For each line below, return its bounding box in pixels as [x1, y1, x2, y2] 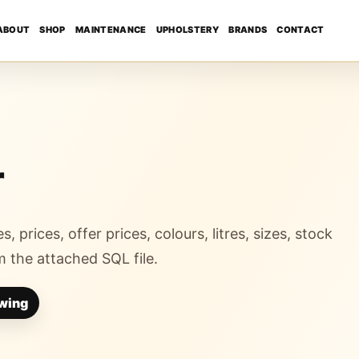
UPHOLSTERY [155, 24, 220, 35]
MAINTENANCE [75, 24, 147, 35]
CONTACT [276, 24, 325, 35]
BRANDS [228, 24, 268, 35]
